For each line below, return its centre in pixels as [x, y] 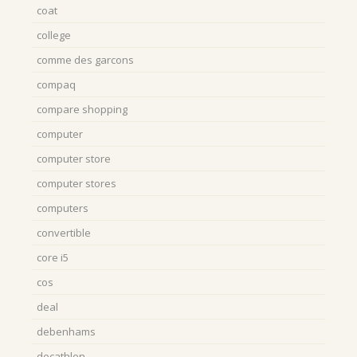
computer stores [76, 184]
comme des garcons [85, 60]
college [54, 35]
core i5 [53, 258]
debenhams [66, 332]
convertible [64, 233]
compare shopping [82, 110]
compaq [56, 85]
